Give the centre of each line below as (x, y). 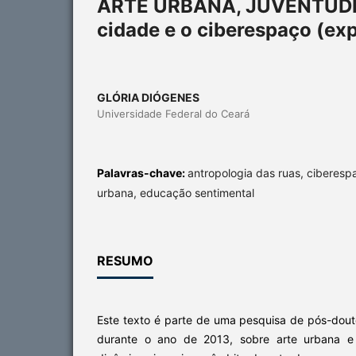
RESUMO (125, 260)
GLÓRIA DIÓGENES (148, 97)
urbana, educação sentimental (176, 192)
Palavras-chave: (142, 172)
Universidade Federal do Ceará (173, 113)
